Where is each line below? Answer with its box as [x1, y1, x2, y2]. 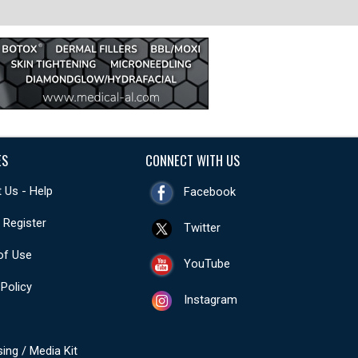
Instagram [184, 292, 238, 308]
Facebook [184, 185, 237, 200]
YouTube [184, 257, 231, 272]
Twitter [184, 221, 221, 236]
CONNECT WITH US [145, 149, 240, 170]
